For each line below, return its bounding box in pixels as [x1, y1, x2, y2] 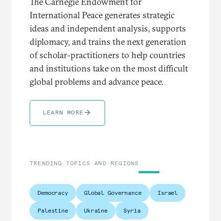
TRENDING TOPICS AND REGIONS [30, 159, 139, 167]
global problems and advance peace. [30, 75, 163, 87]
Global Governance [83, 188, 142, 196]
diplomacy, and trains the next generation [30, 36, 186, 47]
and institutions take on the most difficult [30, 62, 188, 74]
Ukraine [83, 206, 108, 214]
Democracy [37, 188, 68, 196]
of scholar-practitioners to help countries [30, 49, 185, 61]
